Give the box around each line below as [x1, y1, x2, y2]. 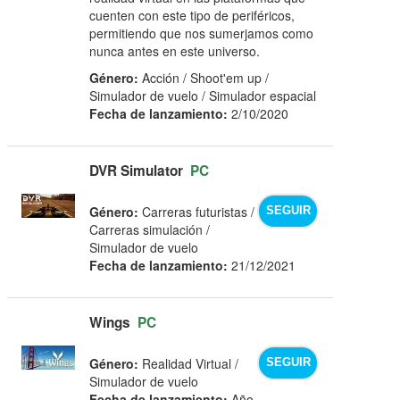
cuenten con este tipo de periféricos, [89, 5, 296, 24]
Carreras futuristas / [138, 202, 255, 221]
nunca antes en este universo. [89, 41, 261, 60]
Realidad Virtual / [138, 354, 239, 372]
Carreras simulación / [89, 220, 211, 238]
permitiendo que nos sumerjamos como [89, 23, 314, 42]
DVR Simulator [89, 160, 184, 180]
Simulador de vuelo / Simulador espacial [89, 86, 317, 104]
